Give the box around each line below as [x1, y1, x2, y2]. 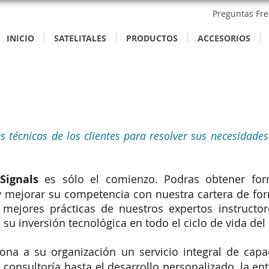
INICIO [6, 32, 34, 44]
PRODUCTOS [126, 32, 178, 44]
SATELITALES [54, 32, 106, 44]
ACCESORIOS [198, 32, 250, 44]
